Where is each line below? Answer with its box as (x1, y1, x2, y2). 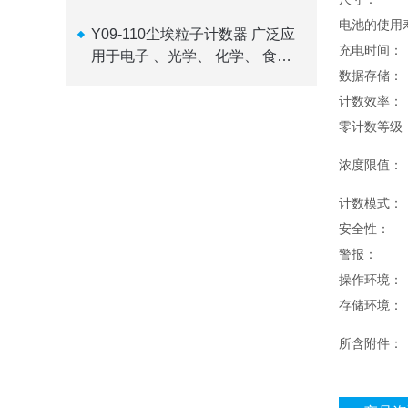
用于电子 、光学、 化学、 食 (90, 48, 277, 64)
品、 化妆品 (90, 70, 168, 86)
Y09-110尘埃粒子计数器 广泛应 (90, 26, 295, 42)
